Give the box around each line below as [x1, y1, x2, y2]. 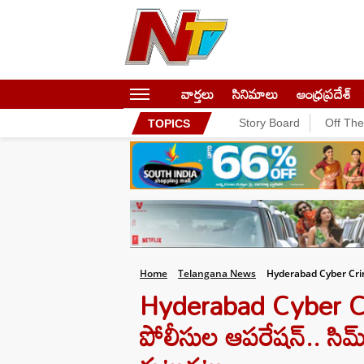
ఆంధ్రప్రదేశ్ [297, 80, 351, 107]
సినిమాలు [232, 80, 278, 107]
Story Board [239, 116, 300, 129]
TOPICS [148, 116, 190, 130]
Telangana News [178, 266, 256, 280]
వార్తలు [181, 80, 214, 107]
